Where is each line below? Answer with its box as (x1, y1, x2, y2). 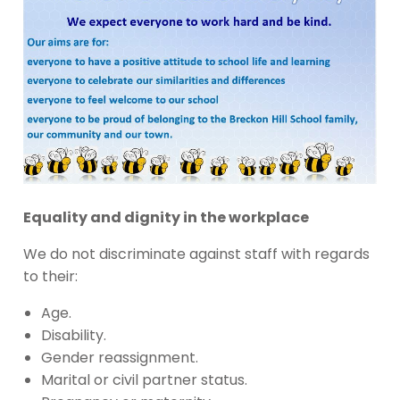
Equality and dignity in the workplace (23, 207, 309, 229)
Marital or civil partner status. (41, 370, 247, 391)
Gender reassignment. (41, 347, 198, 369)
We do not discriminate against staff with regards (23, 244, 370, 265)
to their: (23, 266, 78, 287)
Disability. (41, 325, 106, 346)
